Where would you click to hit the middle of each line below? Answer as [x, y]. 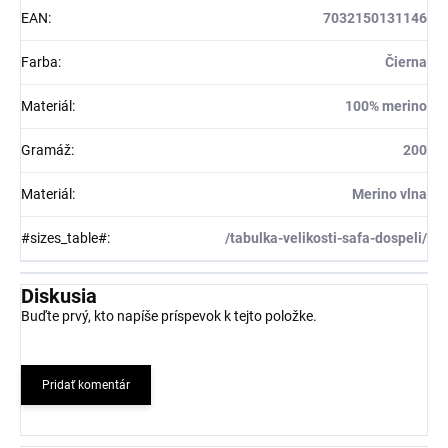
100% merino [386, 106]
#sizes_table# [64, 238]
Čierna [406, 62]
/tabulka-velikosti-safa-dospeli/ [326, 238]
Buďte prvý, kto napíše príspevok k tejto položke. [169, 316]
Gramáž [46, 150]
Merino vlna [389, 194]
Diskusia [59, 296]
